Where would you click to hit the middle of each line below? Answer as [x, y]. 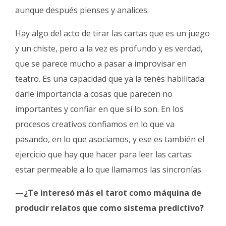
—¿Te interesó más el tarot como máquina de [108, 192]
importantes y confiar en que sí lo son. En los [99, 109]
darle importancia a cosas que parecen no [94, 94]
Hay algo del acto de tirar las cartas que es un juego [112, 33]
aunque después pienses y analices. [83, 10]
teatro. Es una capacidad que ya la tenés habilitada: [110, 78]
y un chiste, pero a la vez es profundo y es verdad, [109, 48]
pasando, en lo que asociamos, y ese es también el [110, 139]
